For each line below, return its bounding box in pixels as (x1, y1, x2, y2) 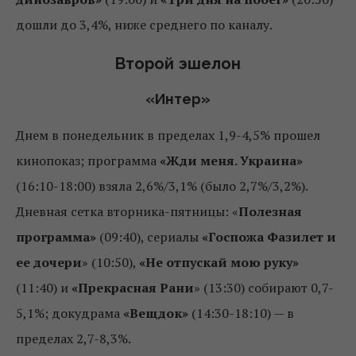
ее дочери (16, 253, 82, 272)
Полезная (238, 203, 302, 221)
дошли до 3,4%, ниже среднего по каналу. (16, 16, 273, 34)
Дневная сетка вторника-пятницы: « (16, 203, 238, 221)
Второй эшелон (115, 54, 241, 74)
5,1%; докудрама (16, 304, 123, 323)
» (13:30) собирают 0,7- (194, 279, 334, 297)
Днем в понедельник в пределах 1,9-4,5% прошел (16, 126, 320, 145)
